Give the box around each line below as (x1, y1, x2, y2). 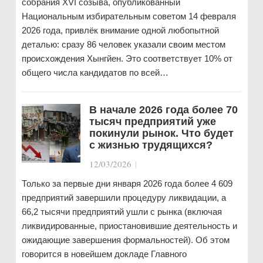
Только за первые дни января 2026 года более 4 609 (21, 178, 232, 188)
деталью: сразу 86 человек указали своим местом (21, 39, 225, 49)
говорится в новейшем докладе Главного (21, 249, 187, 259)
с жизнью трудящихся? (89, 139, 213, 151)
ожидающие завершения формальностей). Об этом (21, 235, 230, 245)
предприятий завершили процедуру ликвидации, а (21, 193, 226, 203)
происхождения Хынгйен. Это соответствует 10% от (21, 53, 232, 63)
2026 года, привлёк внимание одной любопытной (21, 25, 219, 35)
